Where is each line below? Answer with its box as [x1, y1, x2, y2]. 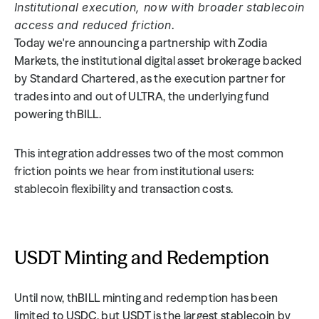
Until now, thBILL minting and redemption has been [14, 291, 278, 305]
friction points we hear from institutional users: [14, 164, 255, 178]
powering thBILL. [14, 107, 102, 121]
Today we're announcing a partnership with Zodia [14, 36, 268, 50]
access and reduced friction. [14, 18, 175, 32]
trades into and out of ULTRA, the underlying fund [14, 89, 270, 103]
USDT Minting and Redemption [14, 246, 269, 269]
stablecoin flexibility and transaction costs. [14, 182, 234, 196]
